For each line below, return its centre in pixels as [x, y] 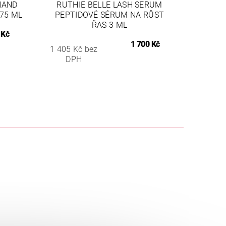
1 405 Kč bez [74, 49]
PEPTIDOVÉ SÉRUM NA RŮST [109, 15]
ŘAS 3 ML [109, 25]
